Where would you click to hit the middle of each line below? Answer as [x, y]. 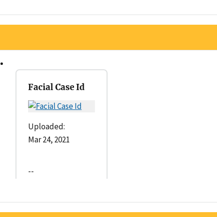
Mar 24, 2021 [49, 139]
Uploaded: [46, 126]
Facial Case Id [56, 87]
